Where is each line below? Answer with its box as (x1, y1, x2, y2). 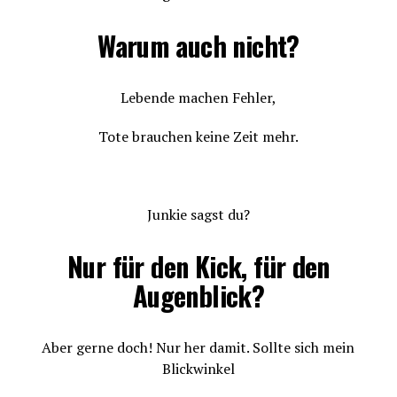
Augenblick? (132, 276, 265, 315)
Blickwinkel (161, 359, 235, 378)
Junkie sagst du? (146, 205, 250, 224)
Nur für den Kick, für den (67, 246, 330, 286)
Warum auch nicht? (97, 26, 300, 66)
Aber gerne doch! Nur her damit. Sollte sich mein (42, 338, 355, 357)
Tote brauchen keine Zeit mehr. (97, 127, 299, 146)
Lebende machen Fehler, (120, 88, 276, 107)
